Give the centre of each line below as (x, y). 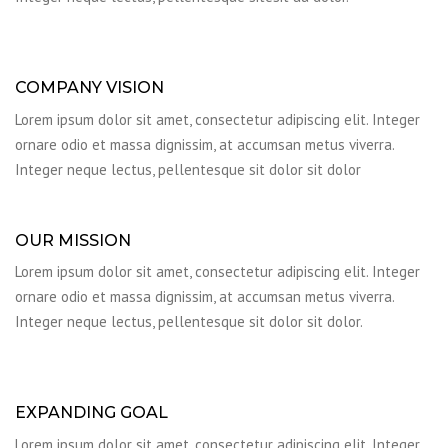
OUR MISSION (73, 240)
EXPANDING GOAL (91, 412)
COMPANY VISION (89, 87)
